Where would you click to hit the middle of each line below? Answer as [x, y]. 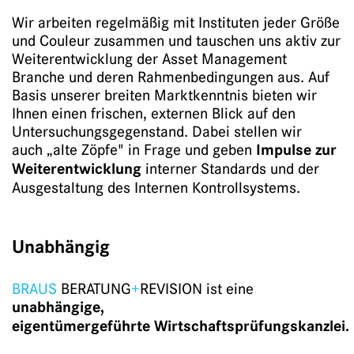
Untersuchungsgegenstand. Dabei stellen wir [157, 132]
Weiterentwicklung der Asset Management [149, 59]
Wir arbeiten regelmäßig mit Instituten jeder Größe [176, 23]
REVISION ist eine [197, 288]
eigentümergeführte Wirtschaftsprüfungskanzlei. [181, 326]
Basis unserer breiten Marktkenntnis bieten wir [164, 96]
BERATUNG [94, 288]
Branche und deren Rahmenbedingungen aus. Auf [171, 77]
